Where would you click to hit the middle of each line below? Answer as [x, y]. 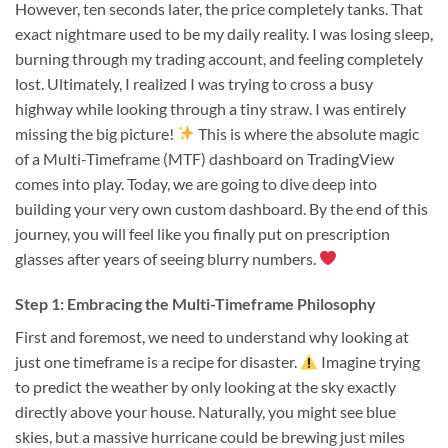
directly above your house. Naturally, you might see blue [205, 412]
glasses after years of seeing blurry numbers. [167, 258]
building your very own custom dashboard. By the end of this [221, 208]
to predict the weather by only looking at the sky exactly [205, 387]
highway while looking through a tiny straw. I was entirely [210, 108]
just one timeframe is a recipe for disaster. [157, 362]
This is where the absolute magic [307, 133]
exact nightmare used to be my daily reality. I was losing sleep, [224, 33]
